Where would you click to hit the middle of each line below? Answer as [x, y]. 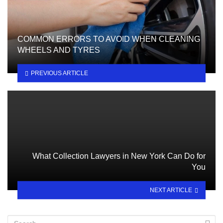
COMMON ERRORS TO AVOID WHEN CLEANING [109, 39]
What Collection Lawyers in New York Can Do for [119, 156]
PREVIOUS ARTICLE [59, 73]
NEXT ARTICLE [171, 190]
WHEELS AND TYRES [59, 50]
